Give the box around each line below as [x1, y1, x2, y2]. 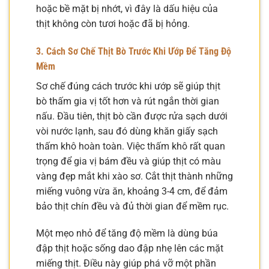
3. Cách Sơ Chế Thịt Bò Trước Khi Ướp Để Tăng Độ [36, 45, 231, 57]
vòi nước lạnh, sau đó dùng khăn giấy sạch [36, 125, 218, 137]
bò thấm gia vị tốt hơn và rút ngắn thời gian [36, 95, 219, 107]
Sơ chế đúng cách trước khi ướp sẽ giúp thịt [36, 80, 220, 92]
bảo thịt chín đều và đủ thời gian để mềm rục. [36, 200, 229, 212]
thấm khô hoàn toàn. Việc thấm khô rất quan [36, 140, 225, 152]
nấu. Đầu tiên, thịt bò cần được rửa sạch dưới [36, 110, 228, 122]
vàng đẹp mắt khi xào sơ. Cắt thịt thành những [36, 170, 233, 182]
